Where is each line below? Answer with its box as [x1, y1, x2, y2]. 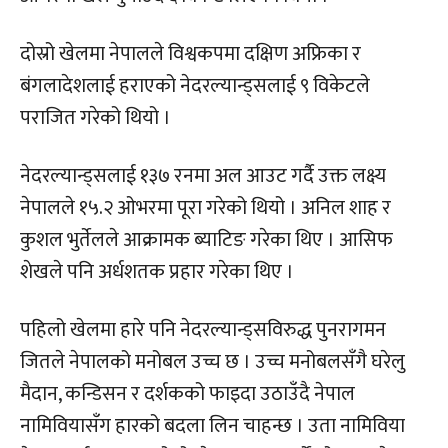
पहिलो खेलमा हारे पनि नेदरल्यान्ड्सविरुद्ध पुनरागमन [20, 312, 386, 347]
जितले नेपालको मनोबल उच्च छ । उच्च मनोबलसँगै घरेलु [20, 344, 405, 379]
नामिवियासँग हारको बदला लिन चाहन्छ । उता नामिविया [20, 408, 405, 443]
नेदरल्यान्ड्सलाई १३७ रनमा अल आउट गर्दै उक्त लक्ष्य [20, 158, 386, 193]
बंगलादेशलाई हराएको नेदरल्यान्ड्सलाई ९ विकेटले [20, 68, 370, 103]
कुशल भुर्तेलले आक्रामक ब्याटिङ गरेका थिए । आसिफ [20, 222, 393, 257]
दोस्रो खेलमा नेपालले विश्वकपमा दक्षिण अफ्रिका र [20, 36, 361, 71]
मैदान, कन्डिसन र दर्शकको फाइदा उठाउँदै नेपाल [20, 376, 355, 411]
